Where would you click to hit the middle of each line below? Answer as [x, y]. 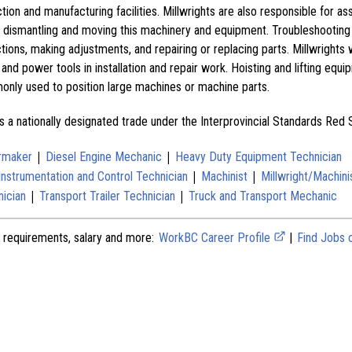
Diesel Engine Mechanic [104, 156]
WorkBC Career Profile [216, 237]
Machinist [224, 176]
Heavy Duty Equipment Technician [258, 156]
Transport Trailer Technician [107, 196]
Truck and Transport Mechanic [263, 196]
